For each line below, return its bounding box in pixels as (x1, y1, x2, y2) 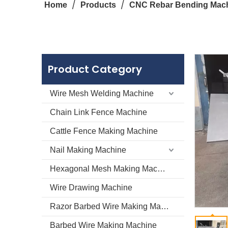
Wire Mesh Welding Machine (50, 89, 154, 98)
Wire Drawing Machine (50, 183, 132, 192)
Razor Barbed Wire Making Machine (161, 202, 169, 211)
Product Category (48, 62, 142, 76)
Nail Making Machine (50, 146, 126, 154)
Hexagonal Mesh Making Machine (157, 164, 165, 173)
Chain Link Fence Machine (50, 108, 147, 117)
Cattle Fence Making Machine (50, 127, 158, 135)
